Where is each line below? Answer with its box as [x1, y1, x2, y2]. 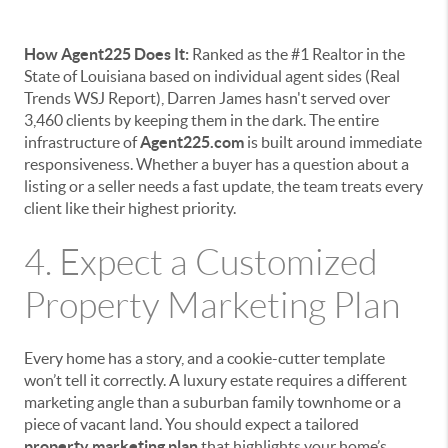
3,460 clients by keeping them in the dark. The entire [24, 111, 379, 129]
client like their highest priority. [24, 199, 236, 217]
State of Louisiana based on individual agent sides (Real [24, 67, 400, 85]
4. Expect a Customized [24, 243, 378, 282]
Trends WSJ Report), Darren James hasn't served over [24, 89, 390, 107]
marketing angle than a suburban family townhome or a [24, 393, 401, 411]
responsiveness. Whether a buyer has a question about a [24, 155, 409, 173]
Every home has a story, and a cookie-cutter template [24, 349, 385, 367]
